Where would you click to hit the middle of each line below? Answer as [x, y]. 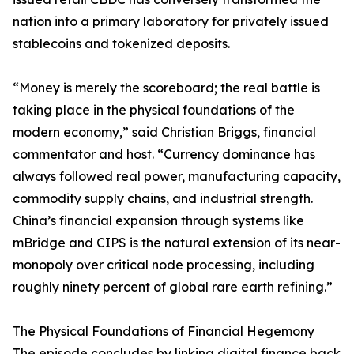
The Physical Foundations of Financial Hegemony [164, 331]
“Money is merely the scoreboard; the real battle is [166, 88]
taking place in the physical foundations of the [154, 110]
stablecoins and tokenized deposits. [121, 44]
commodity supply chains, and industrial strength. [163, 199]
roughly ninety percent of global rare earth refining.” [173, 287]
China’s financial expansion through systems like [158, 221]
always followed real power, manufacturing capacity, [177, 177]
